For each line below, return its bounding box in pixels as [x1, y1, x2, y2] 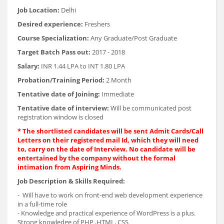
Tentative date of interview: [17, 103, 110, 112]
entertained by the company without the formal [17, 153, 175, 162]
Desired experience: [17, 19, 83, 28]
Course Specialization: [17, 33, 89, 42]
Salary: [17, 61, 39, 70]
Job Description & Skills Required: [17, 176, 125, 185]
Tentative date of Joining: [17, 89, 100, 98]
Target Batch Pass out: [17, 47, 90, 56]
